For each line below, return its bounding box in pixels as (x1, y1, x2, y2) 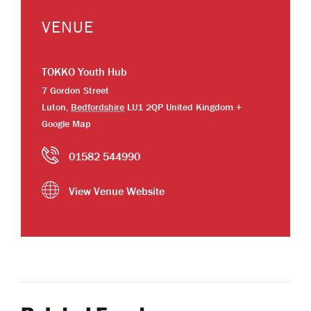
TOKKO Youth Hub (42, 65, 127, 80)
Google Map (42, 118, 91, 131)
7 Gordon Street (42, 85, 109, 97)
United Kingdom (166, 101, 233, 114)
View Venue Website (69, 185, 165, 199)
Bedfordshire (71, 101, 124, 114)
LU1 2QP (127, 101, 163, 114)
